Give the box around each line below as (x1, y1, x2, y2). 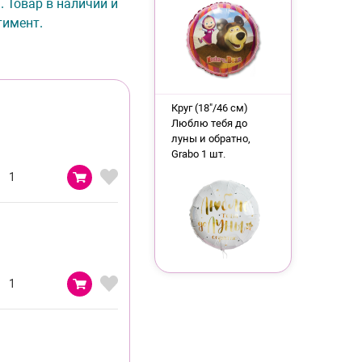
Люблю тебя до (170, 117, 247, 129)
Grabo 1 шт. (170, 148, 225, 160)
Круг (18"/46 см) (170, 102, 248, 114)
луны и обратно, (170, 133, 250, 145)
